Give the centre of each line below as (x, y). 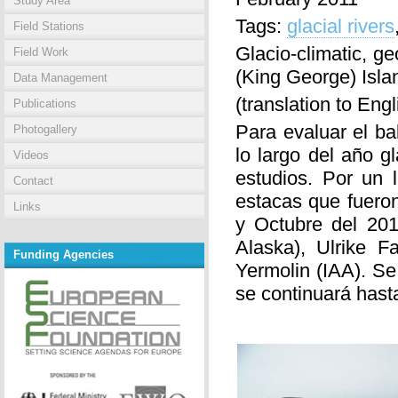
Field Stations (49, 26)
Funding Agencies (64, 255)
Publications (45, 103)
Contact (33, 181)
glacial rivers (341, 26)
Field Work (41, 52)
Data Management (60, 78)
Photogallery (45, 129)
